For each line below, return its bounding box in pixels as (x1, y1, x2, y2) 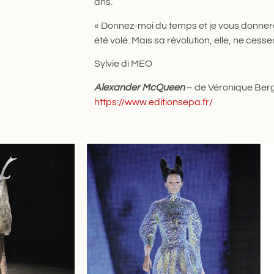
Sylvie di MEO (94, 59, 152, 69)
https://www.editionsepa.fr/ (94, 97, 213, 107)
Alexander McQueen (94, 82, 187, 92)
